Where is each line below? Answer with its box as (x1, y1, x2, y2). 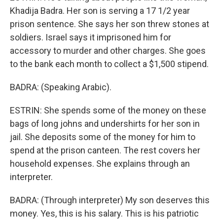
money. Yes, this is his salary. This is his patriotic (10, 208, 199, 219)
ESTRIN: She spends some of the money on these (10, 105, 206, 115)
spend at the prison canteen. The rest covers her (10, 145, 200, 155)
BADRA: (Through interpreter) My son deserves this (10, 195, 210, 205)
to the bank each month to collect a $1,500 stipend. (10, 59, 209, 69)
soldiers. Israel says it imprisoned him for (10, 32, 171, 42)
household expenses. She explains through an (10, 158, 190, 169)
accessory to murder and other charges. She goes (10, 45, 206, 56)
